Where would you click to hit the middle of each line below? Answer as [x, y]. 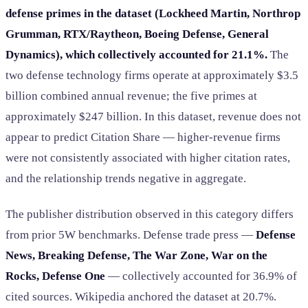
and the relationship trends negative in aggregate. [126, 179]
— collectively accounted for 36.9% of [201, 276]
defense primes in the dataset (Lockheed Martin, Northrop [153, 14]
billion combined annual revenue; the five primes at [131, 96]
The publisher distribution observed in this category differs [150, 214]
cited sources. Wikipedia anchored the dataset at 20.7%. [141, 296]
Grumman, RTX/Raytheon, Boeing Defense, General [137, 34]
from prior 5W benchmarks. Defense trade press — [131, 234]
